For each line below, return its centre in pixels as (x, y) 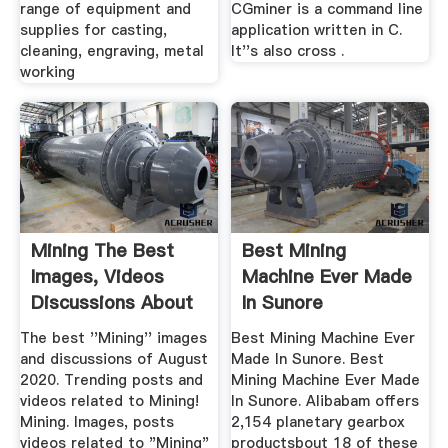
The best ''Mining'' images (113, 337)
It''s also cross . (288, 50)
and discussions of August (113, 358)
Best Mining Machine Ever (323, 337)
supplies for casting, (93, 29)
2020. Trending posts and (111, 379)
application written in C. (317, 29)
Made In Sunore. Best (308, 358)
